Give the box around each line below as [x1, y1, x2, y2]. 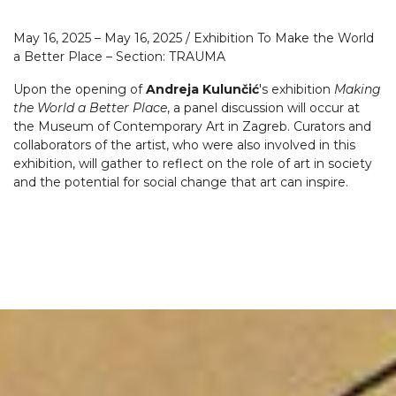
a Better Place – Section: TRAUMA [13, 49, 225, 65]
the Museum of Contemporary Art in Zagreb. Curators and [13, 118, 371, 134]
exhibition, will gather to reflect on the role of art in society [13, 156, 372, 171]
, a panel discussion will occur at [167, 100, 360, 116]
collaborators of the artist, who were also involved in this [13, 137, 355, 153]
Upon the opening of [13, 81, 146, 97]
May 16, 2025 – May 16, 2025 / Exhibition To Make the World [13, 30, 374, 46]
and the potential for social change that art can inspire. [13, 174, 348, 190]
